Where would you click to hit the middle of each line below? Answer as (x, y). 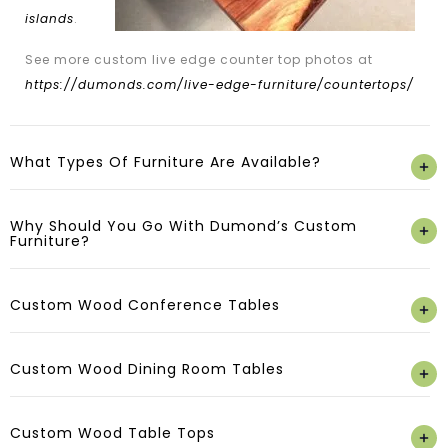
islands (49, 19)
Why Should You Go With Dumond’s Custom (183, 225)
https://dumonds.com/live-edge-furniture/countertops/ (219, 85)
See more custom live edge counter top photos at (199, 60)
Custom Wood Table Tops (112, 432)
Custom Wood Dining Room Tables (147, 368)
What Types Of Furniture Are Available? (165, 161)
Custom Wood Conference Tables (145, 304)
